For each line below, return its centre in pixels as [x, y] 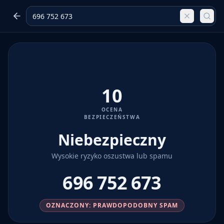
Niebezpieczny [112, 140]
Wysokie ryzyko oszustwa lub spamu [112, 156]
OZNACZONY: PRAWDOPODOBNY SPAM [112, 205]
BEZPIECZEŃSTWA [112, 117]
